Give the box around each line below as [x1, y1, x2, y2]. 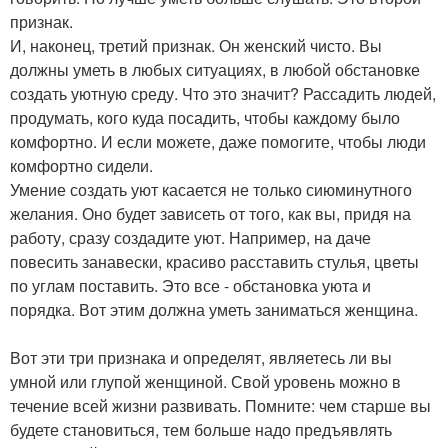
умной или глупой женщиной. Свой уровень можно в [10, 370, 401, 394]
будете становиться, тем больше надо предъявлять [10, 418, 392, 442]
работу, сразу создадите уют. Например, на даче [10, 226, 371, 250]
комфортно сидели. [10, 154, 153, 178]
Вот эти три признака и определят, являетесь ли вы [10, 346, 392, 370]
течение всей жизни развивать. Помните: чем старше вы [10, 394, 431, 418]
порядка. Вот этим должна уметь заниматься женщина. [10, 298, 418, 322]
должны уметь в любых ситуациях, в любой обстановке [10, 58, 420, 82]
